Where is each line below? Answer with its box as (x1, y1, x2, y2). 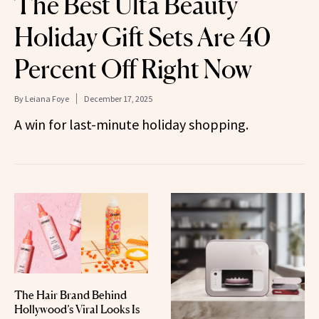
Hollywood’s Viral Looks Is (14, 301, 140, 316)
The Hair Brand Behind (14, 287, 127, 302)
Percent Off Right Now (14, 53, 252, 85)
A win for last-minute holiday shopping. (14, 115, 249, 134)
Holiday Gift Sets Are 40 (14, 21, 271, 53)
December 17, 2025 (84, 93, 152, 105)
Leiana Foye (25, 93, 69, 105)
